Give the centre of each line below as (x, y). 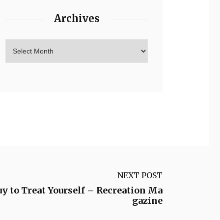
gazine (147, 200)
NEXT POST (140, 175)
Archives (77, 18)
